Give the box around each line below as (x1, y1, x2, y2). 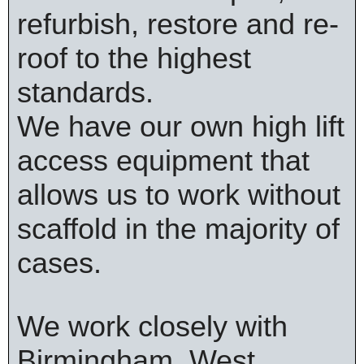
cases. (17, 246, 102, 279)
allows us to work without (17, 178, 340, 211)
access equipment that (17, 144, 310, 177)
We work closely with (17, 310, 288, 343)
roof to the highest (17, 41, 251, 75)
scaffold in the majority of (17, 212, 340, 245)
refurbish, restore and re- (17, 7, 339, 41)
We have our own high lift (17, 110, 344, 143)
